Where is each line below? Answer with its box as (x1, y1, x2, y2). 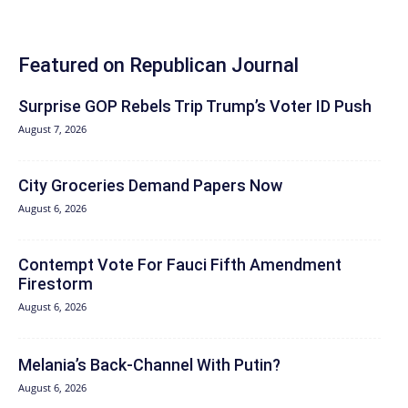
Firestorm (18, 274, 93, 294)
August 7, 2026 (18, 122, 87, 137)
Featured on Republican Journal (18, 54, 299, 77)
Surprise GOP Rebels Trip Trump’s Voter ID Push (18, 97, 372, 117)
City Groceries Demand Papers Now (18, 176, 282, 196)
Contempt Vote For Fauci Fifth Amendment (18, 255, 342, 275)
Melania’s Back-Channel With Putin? (18, 355, 280, 375)
